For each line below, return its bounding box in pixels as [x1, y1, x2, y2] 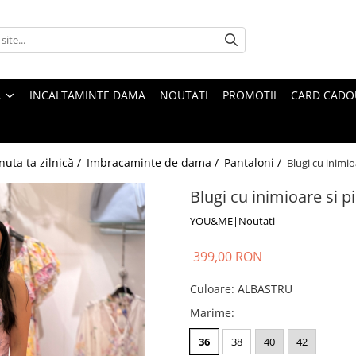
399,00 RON [193, 248, 262, 265]
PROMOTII [222, 87, 277, 103]
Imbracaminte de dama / [87, 155, 222, 170]
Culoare [190, 281, 231, 296]
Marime [190, 305, 231, 320]
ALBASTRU [238, 281, 292, 296]
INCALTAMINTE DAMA [29, 87, 145, 103]
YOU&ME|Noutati [190, 214, 275, 228]
